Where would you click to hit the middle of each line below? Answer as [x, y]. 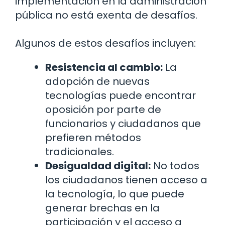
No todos [175, 165]
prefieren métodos [93, 137]
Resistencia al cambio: [104, 67]
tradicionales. [80, 151]
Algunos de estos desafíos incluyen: [105, 43]
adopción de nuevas [97, 81]
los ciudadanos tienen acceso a [126, 180]
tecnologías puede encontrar [121, 95]
